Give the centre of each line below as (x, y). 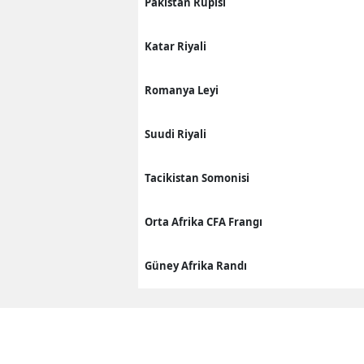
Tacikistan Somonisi (197, 178)
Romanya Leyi (182, 90)
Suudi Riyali (175, 134)
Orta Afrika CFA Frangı (204, 221)
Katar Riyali (175, 46)
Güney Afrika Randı (196, 265)
